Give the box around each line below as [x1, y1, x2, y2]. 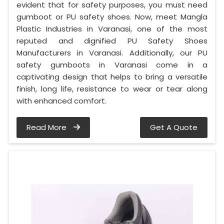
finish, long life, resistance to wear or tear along [16, 83, 207, 94]
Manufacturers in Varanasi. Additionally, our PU [16, 47, 207, 58]
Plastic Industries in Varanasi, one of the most [16, 23, 207, 34]
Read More [26, 122, 68, 133]
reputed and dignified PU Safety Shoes [16, 35, 207, 46]
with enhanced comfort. [16, 95, 106, 106]
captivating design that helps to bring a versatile [16, 71, 207, 82]
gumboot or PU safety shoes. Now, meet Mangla [16, 11, 207, 22]
